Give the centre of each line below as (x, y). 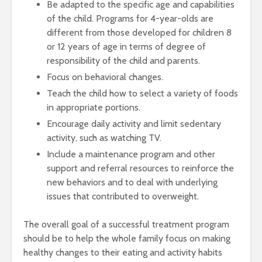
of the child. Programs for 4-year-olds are (130, 18)
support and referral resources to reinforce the (140, 168)
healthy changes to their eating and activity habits (123, 252)
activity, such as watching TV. (104, 138)
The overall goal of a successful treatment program (126, 224)
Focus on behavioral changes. (105, 77)
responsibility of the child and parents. (123, 61)
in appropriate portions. (94, 107)
